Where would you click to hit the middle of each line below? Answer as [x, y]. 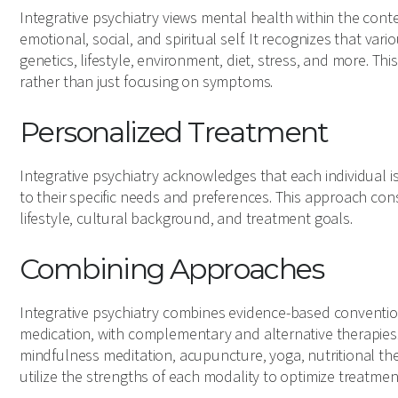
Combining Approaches [171, 269]
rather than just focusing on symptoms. [147, 82]
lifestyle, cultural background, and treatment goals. [186, 219]
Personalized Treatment [174, 132]
